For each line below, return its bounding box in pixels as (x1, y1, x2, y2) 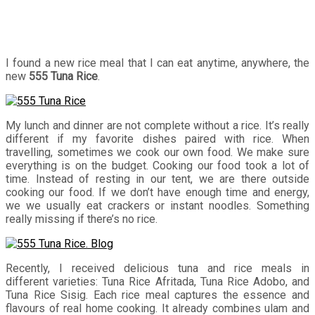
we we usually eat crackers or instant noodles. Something (6, 198, 309, 212)
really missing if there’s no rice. (6, 212, 157, 226)
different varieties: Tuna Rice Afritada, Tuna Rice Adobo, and (6, 274, 309, 288)
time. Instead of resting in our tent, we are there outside (6, 172, 309, 186)
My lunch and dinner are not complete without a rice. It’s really (6, 118, 309, 132)
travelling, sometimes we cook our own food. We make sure (6, 145, 309, 159)
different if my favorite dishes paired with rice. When (6, 131, 309, 146)
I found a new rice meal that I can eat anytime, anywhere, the (6, 56, 309, 70)
